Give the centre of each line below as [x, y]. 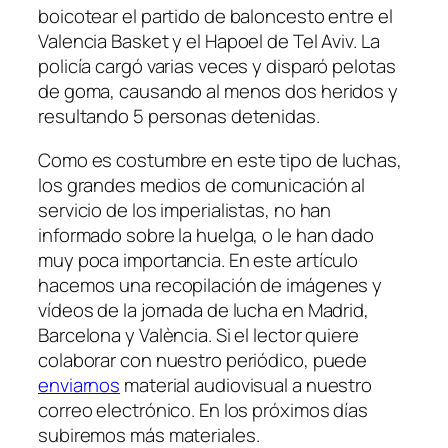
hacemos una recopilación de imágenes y [210, 284]
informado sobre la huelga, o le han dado [206, 234]
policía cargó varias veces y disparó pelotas [217, 66]
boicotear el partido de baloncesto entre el [215, 16]
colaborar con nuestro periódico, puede [203, 359]
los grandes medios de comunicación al [202, 184]
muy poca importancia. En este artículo [198, 259]
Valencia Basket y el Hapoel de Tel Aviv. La [209, 41]
